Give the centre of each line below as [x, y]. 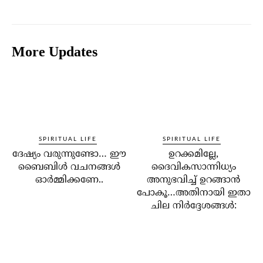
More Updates [55, 52]
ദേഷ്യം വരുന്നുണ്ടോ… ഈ [70, 155]
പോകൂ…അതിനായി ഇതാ [193, 193]
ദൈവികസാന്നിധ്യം [193, 168]
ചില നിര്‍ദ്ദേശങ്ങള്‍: [193, 206]
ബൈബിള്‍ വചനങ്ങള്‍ [70, 168]
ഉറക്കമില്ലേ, [194, 155]
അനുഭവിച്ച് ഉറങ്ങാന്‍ [194, 181]
